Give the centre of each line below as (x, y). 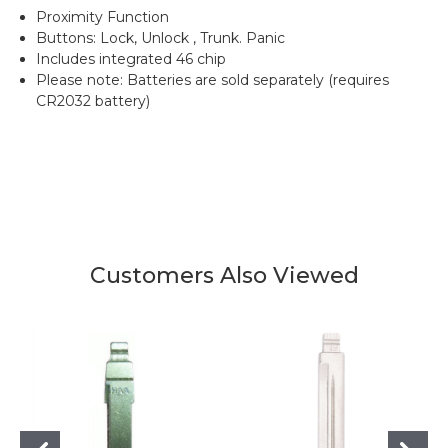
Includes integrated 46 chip (131, 58)
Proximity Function (103, 16)
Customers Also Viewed (224, 275)
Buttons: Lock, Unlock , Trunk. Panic (161, 37)
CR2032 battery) (93, 100)
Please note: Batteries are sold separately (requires (213, 79)
